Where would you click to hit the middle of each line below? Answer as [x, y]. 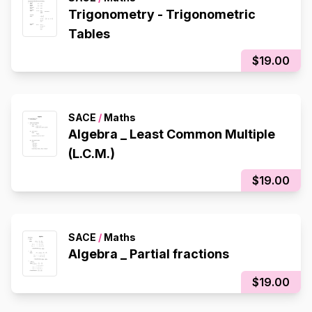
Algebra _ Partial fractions [149, 254]
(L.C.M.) [92, 154]
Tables [89, 34]
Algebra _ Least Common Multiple [172, 134]
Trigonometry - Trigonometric [117, 15]
